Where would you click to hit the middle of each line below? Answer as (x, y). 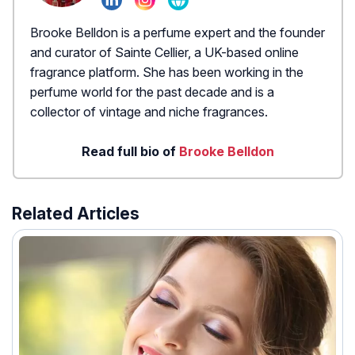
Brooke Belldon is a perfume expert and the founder (177, 32)
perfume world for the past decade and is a (152, 92)
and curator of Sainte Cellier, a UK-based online (164, 52)
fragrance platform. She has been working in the (167, 72)
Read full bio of (130, 151)
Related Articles (76, 213)
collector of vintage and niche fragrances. (149, 111)
